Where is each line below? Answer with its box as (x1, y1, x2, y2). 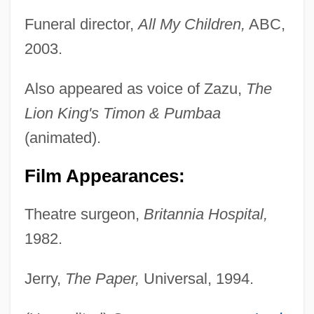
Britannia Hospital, (143, 205, 268, 223)
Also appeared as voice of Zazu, (24, 79, 246, 97)
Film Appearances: (24, 165, 185, 186)
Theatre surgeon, (24, 205, 144, 223)
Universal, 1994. (139, 269, 254, 287)
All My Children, (137, 15, 245, 33)
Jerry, (24, 269, 65, 287)
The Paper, (64, 269, 139, 287)
